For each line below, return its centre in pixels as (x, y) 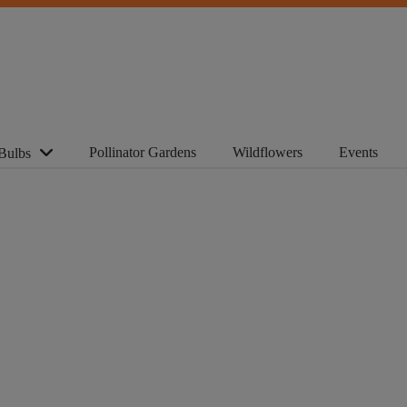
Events (358, 152)
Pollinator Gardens (143, 152)
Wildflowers (268, 152)
